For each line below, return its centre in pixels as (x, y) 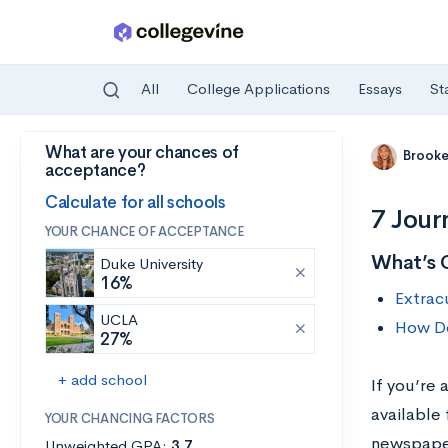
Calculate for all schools (135, 202)
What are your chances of (142, 152)
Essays (380, 89)
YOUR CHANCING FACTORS (130, 418)
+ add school (102, 379)
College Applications (258, 89)
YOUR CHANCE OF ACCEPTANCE (144, 231)
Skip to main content (91, 156)
